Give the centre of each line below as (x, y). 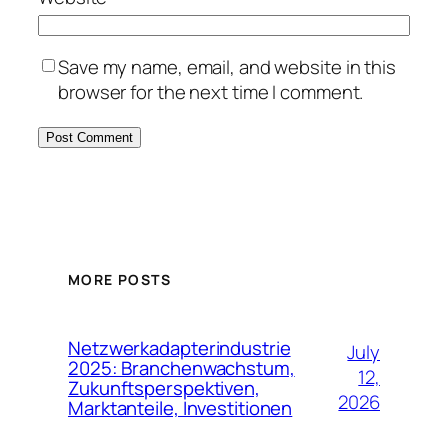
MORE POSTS (119, 280)
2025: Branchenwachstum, (181, 367)
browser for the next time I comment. (211, 91)
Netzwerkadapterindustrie (179, 347)
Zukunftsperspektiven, (164, 387)
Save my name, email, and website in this (227, 66)
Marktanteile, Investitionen (180, 407)
